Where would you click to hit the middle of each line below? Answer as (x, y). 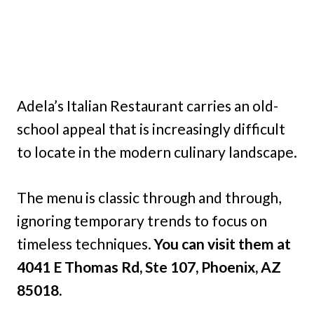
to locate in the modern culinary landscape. (157, 151)
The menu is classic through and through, (149, 197)
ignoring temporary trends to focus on (142, 220)
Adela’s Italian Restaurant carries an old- (148, 105)
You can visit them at (223, 243)
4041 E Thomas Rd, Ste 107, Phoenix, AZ (149, 266)
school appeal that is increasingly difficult (151, 128)
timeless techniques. (86, 243)
